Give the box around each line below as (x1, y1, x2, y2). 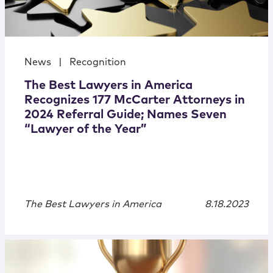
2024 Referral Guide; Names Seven (24, 108, 227, 121)
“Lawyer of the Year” (24, 123, 147, 136)
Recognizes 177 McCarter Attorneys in (24, 94, 245, 107)
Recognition (69, 57, 126, 68)
